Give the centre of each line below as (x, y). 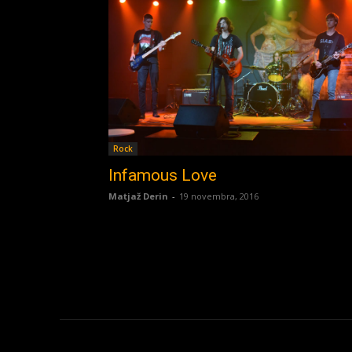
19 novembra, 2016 (219, 196)
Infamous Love (163, 176)
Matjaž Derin (138, 196)
